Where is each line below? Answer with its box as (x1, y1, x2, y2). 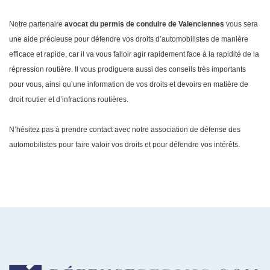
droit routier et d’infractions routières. (9, 95, 130, 104)
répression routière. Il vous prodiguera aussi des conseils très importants (9, 65, 246, 74)
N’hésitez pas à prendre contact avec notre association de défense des (9, 125, 240, 134)
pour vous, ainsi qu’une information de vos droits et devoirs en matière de (9, 80, 248, 89)
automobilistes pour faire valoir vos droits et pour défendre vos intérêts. (9, 140, 242, 149)
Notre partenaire (9, 20, 63, 29)
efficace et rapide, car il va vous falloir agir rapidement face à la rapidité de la (9, 50, 259, 59)
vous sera (224, 20, 258, 29)
